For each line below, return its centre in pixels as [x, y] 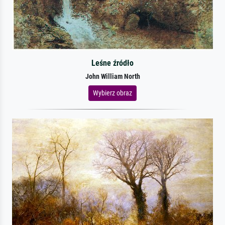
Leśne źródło [112, 63]
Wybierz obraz [113, 93]
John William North [113, 76]
